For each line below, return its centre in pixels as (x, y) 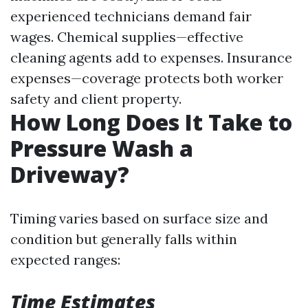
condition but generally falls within (124, 239)
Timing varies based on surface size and (139, 218)
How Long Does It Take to (151, 122)
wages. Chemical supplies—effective (127, 37)
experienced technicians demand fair (131, 16)
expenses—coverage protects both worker (147, 78)
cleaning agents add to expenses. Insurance (151, 57)
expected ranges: (65, 260)
